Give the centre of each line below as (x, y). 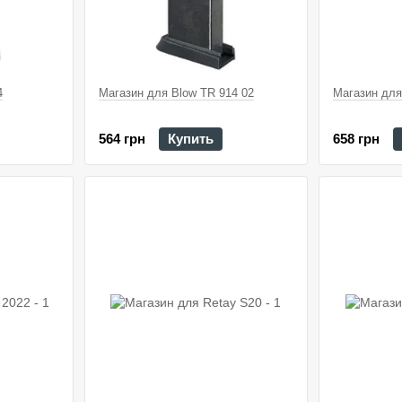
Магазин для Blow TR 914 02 (176, 93)
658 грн (356, 139)
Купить (190, 139)
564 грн (122, 139)
